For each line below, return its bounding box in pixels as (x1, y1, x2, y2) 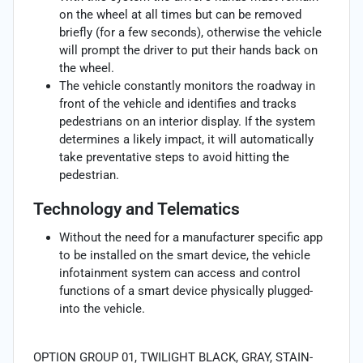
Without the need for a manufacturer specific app (59, 229, 322, 245)
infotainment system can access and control (59, 265, 301, 280)
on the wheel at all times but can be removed (59, 6, 301, 22)
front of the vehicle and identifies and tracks (59, 96, 297, 111)
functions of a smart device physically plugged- (59, 283, 313, 298)
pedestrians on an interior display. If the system (59, 113, 315, 129)
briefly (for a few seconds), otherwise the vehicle (59, 24, 322, 40)
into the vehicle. (59, 301, 145, 316)
